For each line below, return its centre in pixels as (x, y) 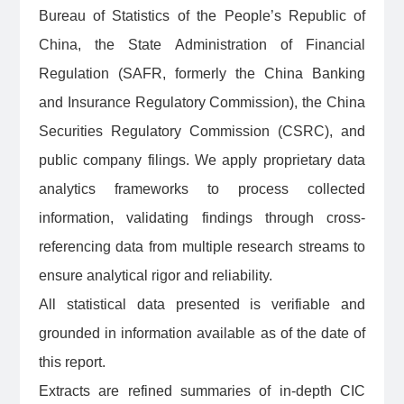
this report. (72, 363)
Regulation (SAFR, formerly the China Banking (202, 74)
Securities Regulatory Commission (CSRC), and (202, 132)
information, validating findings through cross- (202, 218)
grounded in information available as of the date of (202, 334)
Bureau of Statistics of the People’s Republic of (202, 16)
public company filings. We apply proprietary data (202, 161)
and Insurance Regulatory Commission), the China (202, 103)
